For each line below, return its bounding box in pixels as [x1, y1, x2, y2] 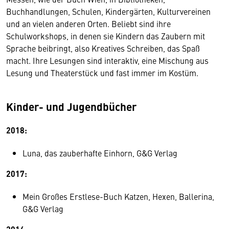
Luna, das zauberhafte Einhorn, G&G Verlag [22, 147, 177, 159]
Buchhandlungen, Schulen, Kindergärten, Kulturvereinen [6, 6, 211, 17]
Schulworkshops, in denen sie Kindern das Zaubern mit [6, 30, 205, 42]
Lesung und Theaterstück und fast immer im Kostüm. [6, 67, 198, 79]
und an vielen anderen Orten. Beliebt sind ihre [6, 18, 171, 30]
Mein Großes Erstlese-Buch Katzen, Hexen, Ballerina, [22, 191, 214, 202]
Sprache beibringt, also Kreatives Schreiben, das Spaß [6, 42, 200, 54]
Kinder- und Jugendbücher [6, 99, 136, 114]
